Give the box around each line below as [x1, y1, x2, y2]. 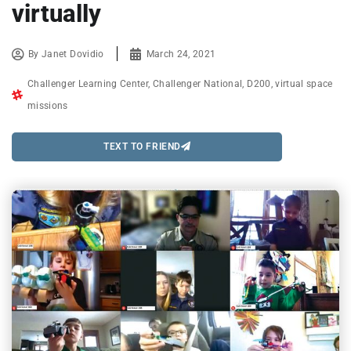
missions [27, 100, 68, 111]
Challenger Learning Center [27, 78, 149, 89]
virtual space [275, 78, 333, 89]
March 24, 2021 [146, 48, 216, 60]
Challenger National [152, 78, 243, 89]
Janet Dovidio [42, 48, 104, 60]
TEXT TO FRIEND [103, 141, 181, 153]
